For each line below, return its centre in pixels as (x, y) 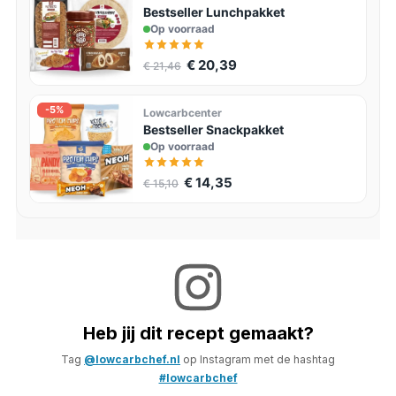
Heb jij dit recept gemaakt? (198, 334)
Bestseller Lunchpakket (213, 12)
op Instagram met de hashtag (258, 360)
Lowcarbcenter (182, 113)
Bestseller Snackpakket (213, 130)
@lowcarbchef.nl (132, 360)
